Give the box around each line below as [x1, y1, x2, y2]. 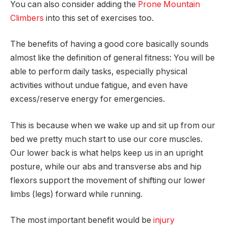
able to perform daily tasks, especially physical [10, 67, 187, 77]
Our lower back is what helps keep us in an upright [10, 148, 203, 158]
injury [153, 215, 175, 225]
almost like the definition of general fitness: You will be [10, 53, 215, 63]
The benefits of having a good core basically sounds [10, 39, 209, 49]
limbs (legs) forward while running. [10, 189, 142, 199]
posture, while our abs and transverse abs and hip [10, 161, 202, 172]
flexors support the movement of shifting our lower [10, 175, 206, 185]
